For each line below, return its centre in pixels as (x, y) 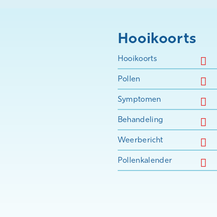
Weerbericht (140, 140)
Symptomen (139, 99)
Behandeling (140, 119)
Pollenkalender (145, 160)
